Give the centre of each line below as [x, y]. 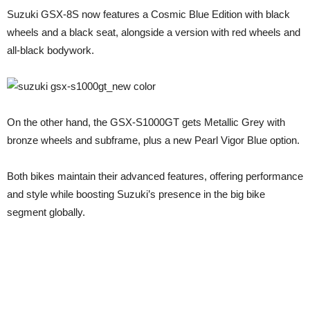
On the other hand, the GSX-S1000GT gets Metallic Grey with [146, 122]
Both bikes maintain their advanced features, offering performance [155, 176]
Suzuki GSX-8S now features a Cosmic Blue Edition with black [148, 14]
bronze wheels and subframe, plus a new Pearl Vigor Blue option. [153, 140]
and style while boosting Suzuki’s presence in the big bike [136, 194]
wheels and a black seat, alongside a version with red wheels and [154, 32]
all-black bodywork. [51, 50]
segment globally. [46, 212]
